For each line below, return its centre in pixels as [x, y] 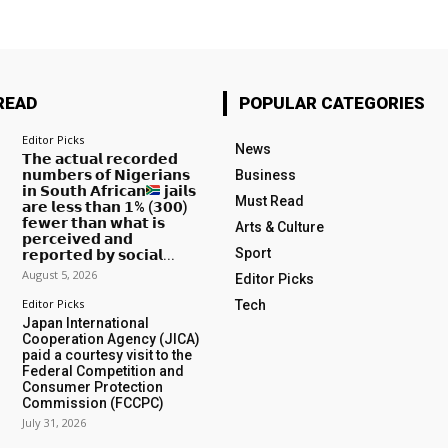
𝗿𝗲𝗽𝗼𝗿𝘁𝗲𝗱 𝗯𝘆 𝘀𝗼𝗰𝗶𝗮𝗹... [98, 254]
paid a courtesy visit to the [106, 354]
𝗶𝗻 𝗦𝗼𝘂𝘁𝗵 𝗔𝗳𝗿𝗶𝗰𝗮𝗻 [83, 190]
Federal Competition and [102, 370]
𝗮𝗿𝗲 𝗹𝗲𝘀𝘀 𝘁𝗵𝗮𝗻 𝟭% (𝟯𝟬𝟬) [104, 206]
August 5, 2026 [59, 274]
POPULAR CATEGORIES [331, 102]
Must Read [269, 200]
